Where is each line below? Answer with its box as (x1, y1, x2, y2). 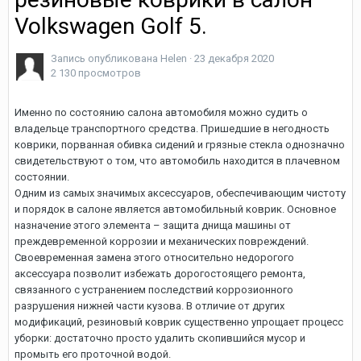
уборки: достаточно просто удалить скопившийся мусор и (15, 332, 305, 344)
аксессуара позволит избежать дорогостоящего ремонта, (15, 268, 305, 280)
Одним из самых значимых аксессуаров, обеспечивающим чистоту (15, 187, 346, 199)
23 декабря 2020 (194, 52, 274, 64)
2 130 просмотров (51, 67, 141, 79)
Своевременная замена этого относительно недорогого (15, 251, 294, 263)
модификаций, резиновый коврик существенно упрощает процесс (15, 316, 343, 328)
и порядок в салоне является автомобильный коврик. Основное (15, 203, 336, 215)
